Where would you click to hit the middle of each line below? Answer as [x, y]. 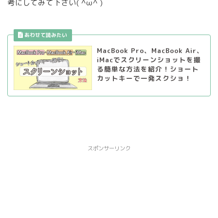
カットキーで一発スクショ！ [144, 78]
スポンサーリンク [109, 148]
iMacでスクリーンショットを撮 [149, 60]
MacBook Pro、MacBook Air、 [150, 51]
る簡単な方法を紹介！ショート [148, 69]
